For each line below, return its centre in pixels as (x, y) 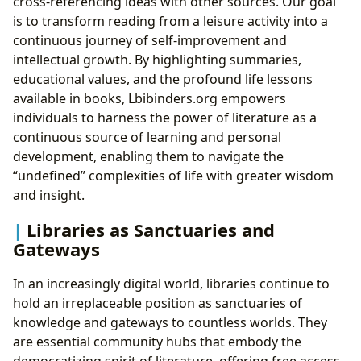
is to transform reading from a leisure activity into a (170, 21)
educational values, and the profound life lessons (163, 79)
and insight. (49, 195)
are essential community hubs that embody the (157, 342)
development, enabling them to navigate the (148, 156)
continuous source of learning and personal (147, 137)
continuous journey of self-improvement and (150, 40)
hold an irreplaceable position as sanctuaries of (158, 303)
